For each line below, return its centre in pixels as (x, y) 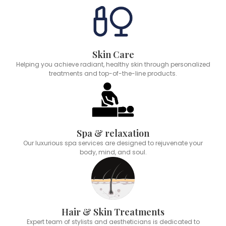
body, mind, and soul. (113, 152)
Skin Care (113, 54)
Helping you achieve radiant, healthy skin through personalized (113, 64)
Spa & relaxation (113, 133)
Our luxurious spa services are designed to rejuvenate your (113, 143)
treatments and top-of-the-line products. (113, 73)
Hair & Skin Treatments (113, 212)
